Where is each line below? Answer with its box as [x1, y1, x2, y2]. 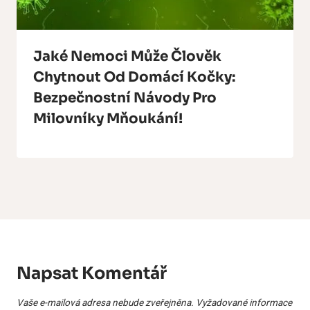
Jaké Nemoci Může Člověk [33, 47, 221, 65]
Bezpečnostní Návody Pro [33, 89, 217, 107]
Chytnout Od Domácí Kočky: [33, 68, 235, 86]
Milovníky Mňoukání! [33, 109, 183, 127]
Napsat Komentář [17, 262, 167, 284]
